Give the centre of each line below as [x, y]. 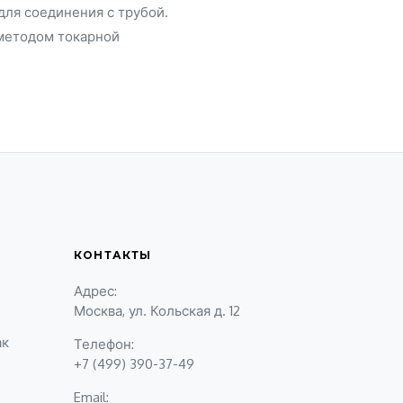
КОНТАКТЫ [112, 255]
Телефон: [103, 344]
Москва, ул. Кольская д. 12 [157, 311]
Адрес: [95, 291]
